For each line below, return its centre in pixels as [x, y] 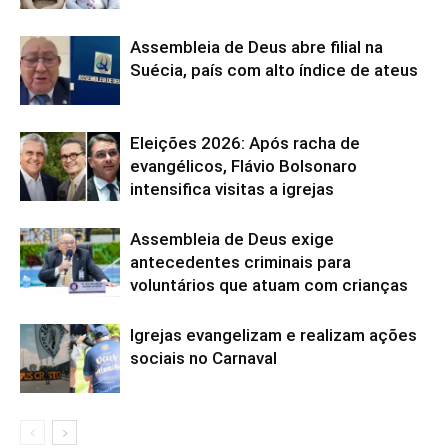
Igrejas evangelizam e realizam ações [273, 334]
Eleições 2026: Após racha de [245, 142]
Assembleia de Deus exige [232, 238]
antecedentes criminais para [240, 261]
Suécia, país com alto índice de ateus [274, 69]
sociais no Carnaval [203, 357]
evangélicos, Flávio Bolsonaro [243, 165]
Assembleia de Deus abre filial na [256, 46]
